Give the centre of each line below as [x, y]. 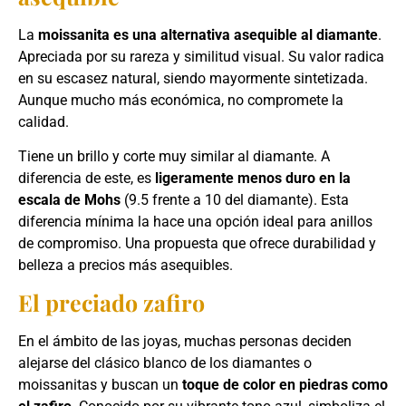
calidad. [43, 121]
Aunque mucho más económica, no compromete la [181, 100]
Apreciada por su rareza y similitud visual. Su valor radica [201, 56]
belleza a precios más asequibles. [126, 266]
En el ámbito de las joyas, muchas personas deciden [185, 342]
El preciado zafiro [111, 303]
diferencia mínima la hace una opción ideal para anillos [195, 222]
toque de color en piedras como [285, 385]
